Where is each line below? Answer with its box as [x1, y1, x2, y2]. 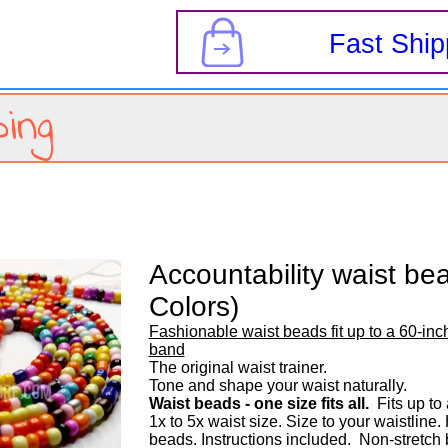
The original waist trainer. [148, 359, 331, 376]
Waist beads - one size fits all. [148, 395, 369, 412]
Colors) [148, 291, 239, 322]
